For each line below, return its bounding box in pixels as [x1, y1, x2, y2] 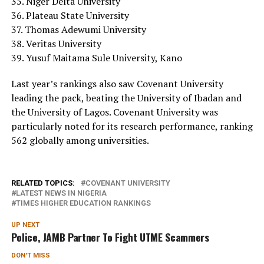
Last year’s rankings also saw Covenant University [11, 77, 223, 90]
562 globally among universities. [11, 133, 149, 147]
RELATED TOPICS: [11, 178, 75, 187]
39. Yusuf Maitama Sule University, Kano [11, 51, 182, 64]
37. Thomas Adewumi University [11, 22, 146, 36]
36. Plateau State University [11, 8, 129, 22]
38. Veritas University [11, 37, 101, 50]
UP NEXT [11, 220, 39, 229]
